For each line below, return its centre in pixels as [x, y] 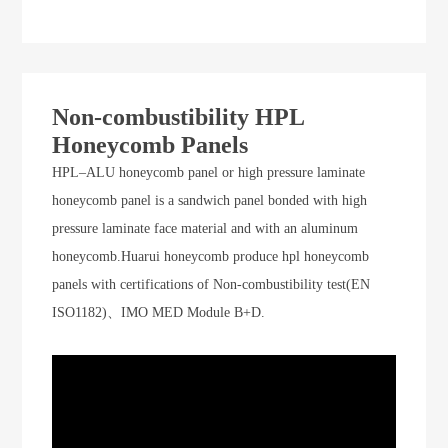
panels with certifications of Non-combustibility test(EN [211, 285]
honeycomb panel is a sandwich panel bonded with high [210, 201]
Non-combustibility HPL [178, 117]
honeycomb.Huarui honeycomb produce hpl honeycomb [211, 257]
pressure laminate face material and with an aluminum [205, 229]
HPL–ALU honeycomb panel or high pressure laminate [209, 173]
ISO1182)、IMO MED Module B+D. [159, 313]
